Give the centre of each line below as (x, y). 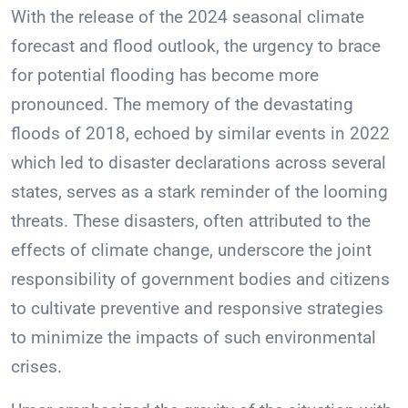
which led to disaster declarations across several (199, 163)
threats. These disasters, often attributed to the (191, 221)
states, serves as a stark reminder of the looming (199, 192)
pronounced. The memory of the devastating (182, 105)
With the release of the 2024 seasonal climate (188, 17)
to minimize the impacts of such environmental (194, 338)
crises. (36, 367)
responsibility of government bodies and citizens (200, 280)
